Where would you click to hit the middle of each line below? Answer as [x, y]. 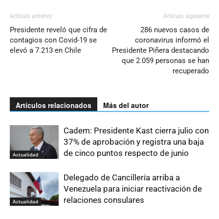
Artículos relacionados [54, 105]
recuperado [191, 71]
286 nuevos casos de [175, 30]
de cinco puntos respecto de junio [126, 153]
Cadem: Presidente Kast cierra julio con [136, 131]
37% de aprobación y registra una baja [134, 142]
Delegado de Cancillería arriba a [122, 178]
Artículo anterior [31, 16]
